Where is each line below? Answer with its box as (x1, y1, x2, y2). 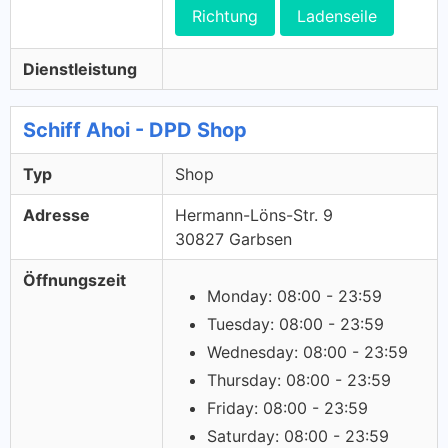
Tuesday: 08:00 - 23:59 (207, 314, 384, 334)
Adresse (23, 205, 90, 225)
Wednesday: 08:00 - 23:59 (207, 342, 408, 362)
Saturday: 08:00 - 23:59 (207, 426, 389, 446)
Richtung (192, 6, 258, 26)
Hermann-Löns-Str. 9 (175, 205, 333, 225)
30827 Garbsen (175, 229, 292, 249)
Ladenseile (297, 6, 377, 26)
